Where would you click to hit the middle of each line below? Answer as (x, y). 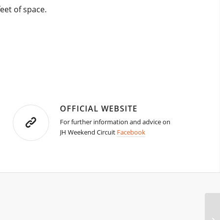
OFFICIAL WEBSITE (99, 109)
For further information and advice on (115, 122)
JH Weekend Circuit (89, 132)
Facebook (131, 132)
